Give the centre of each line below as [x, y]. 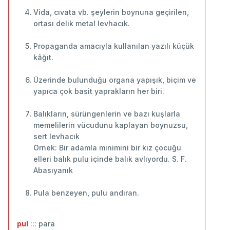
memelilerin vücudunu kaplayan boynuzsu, [111, 125]
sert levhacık [56, 136]
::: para [42, 223]
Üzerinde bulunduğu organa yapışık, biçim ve [115, 80]
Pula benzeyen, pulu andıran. [86, 193]
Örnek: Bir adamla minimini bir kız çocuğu [107, 147]
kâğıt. [43, 57]
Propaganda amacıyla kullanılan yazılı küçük [114, 46]
